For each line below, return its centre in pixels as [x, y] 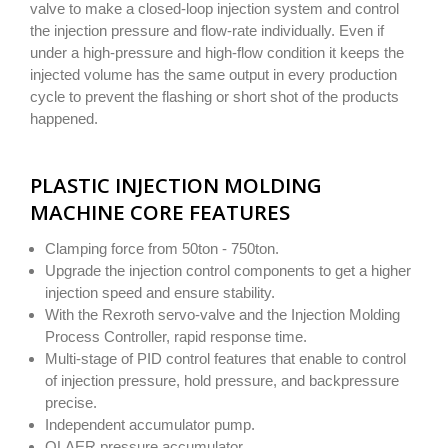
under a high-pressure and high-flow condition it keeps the [217, 52]
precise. [71, 402]
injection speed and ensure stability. [160, 292]
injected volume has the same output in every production [213, 74]
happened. [64, 118]
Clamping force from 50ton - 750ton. [162, 248]
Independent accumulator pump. [150, 424]
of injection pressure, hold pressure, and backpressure [222, 380]
